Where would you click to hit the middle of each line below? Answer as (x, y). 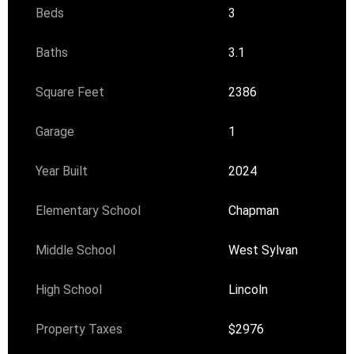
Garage (55, 132)
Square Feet (70, 92)
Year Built (62, 171)
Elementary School (88, 211)
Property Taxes (79, 330)
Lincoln (249, 290)
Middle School (76, 250)
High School (69, 290)
